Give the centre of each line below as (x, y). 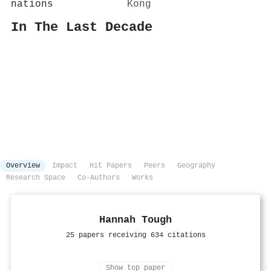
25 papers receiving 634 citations (135, 236)
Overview (23, 166)
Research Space (36, 178)
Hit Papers (111, 166)
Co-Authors (99, 178)
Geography (196, 166)
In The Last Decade (82, 28)
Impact (65, 166)
